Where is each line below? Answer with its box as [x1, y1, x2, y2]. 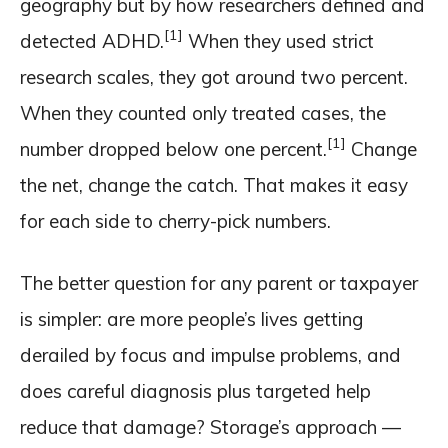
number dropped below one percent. [20, 136, 327, 161]
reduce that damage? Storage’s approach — [20, 414, 401, 439]
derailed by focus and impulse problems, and [20, 342, 401, 367]
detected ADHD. [20, 28, 164, 53]
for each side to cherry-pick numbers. [20, 208, 331, 233]
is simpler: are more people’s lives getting [20, 306, 363, 331]
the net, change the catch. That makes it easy [20, 172, 408, 197]
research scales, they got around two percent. [20, 64, 408, 89]
